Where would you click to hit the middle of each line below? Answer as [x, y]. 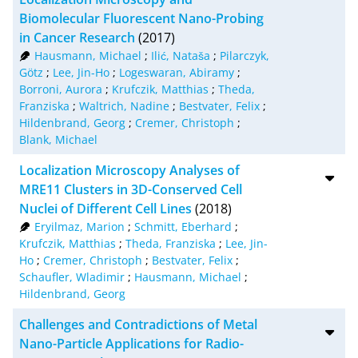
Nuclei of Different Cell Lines [105, 208]
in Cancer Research [77, 37]
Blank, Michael [58, 139]
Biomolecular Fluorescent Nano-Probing [141, 18]
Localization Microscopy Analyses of [129, 170]
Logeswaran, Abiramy [177, 72]
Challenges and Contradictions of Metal [138, 324]
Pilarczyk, [244, 55]
